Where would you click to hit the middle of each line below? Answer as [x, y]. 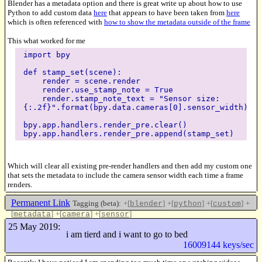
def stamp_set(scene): [72, 73]
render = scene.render [82, 81]
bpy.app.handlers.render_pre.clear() [114, 125]
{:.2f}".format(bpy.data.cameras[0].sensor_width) [135, 108]
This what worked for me [46, 41]
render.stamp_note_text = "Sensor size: [121, 99]
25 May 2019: [34, 226]
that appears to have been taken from [167, 13]
